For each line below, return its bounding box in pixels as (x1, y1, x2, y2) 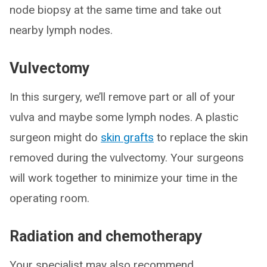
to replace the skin (154, 131, 248, 144)
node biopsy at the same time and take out (10, 3, 221, 17)
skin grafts (101, 131, 154, 144)
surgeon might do (10, 131, 101, 144)
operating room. (10, 191, 89, 205)
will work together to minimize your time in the (10, 171, 237, 185)
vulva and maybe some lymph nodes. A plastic (10, 110, 238, 124)
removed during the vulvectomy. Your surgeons (10, 151, 244, 164)
